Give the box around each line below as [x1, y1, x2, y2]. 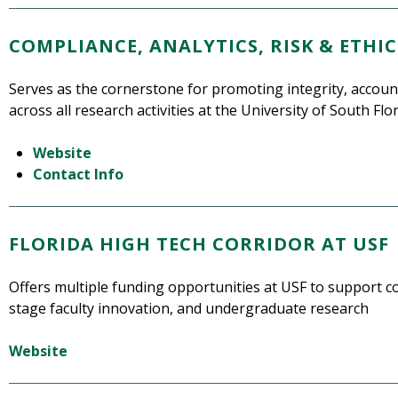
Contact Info [33, 164, 124, 185]
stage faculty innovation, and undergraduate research [9, 298, 369, 319]
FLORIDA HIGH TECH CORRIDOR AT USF [9, 232, 389, 257]
